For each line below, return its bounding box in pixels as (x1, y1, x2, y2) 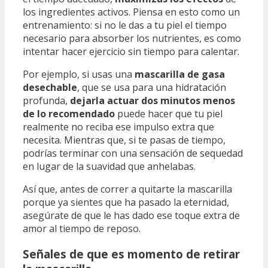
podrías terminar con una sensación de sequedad (23, 147, 243, 160)
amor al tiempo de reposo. (23, 222, 141, 236)
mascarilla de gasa (135, 68, 225, 81)
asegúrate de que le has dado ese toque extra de (23, 209, 240, 223)
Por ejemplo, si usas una (23, 68, 135, 81)
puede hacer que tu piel (115, 107, 223, 121)
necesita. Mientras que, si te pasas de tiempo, (23, 133, 226, 147)
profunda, (23, 94, 70, 108)
